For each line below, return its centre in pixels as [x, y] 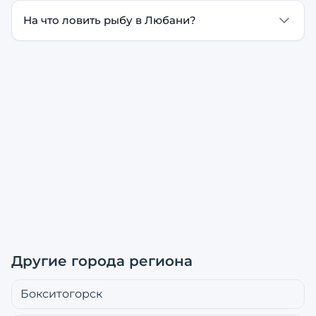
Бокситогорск [61, 294]
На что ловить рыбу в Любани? [110, 20]
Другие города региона [102, 261]
